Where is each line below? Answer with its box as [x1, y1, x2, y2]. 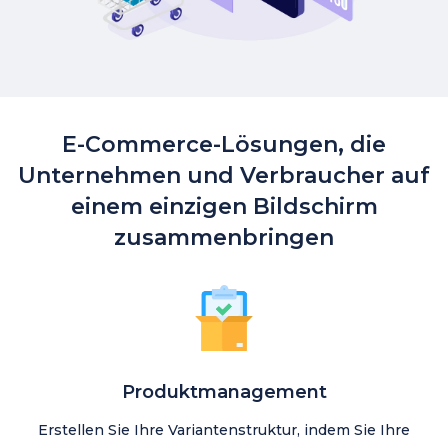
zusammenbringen [114, 224, 334, 252]
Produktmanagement [121, 381, 327, 404]
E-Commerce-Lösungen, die [62, 131, 386, 159]
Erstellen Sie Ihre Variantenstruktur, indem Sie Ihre [38, 421, 410, 440]
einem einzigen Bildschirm [70, 193, 378, 221]
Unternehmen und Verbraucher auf [18, 162, 430, 190]
